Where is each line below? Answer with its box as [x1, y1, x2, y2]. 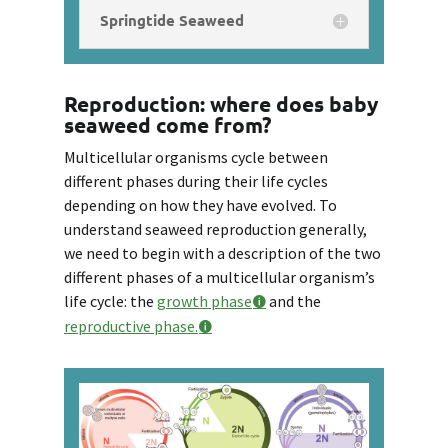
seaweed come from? [64, 111, 272, 139]
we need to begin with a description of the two [64, 243, 381, 264]
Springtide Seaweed [100, 10, 244, 31]
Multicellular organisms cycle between [64, 147, 328, 168]
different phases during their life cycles [64, 171, 328, 192]
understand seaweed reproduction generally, [64, 219, 367, 240]
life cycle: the [64, 291, 157, 312]
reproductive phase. [64, 316, 198, 337]
